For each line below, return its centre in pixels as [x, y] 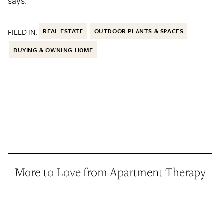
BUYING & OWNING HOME [53, 49]
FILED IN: [23, 32]
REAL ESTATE [63, 31]
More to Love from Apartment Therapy [110, 172]
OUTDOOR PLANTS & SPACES [139, 31]
